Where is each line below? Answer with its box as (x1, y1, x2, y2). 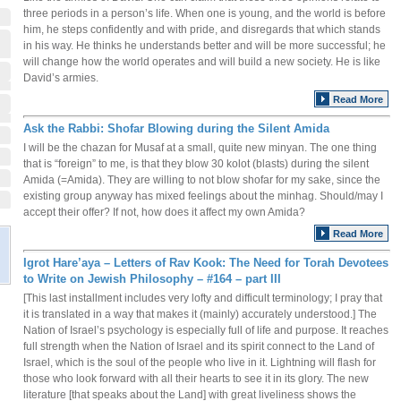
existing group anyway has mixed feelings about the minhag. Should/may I (23, 190, 383, 202)
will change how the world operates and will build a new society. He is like (23, 55, 380, 68)
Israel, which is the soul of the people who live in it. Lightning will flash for (23, 356, 376, 369)
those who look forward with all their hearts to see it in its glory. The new (23, 372, 369, 385)
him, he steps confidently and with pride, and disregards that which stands (23, 23, 380, 36)
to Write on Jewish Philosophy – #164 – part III (23, 272, 281, 286)
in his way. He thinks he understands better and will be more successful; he (23, 39, 386, 52)
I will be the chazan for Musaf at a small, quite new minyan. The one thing (23, 141, 377, 154)
